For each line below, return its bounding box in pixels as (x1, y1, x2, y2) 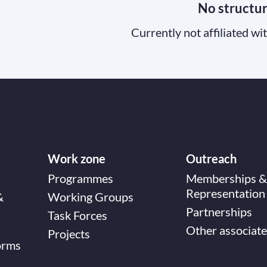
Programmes (48, 171, 113, 185)
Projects (48, 226, 90, 241)
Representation (186, 186, 265, 200)
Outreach (186, 151, 237, 166)
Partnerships (186, 204, 252, 219)
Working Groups (48, 190, 133, 204)
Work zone (48, 151, 105, 166)
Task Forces (48, 208, 107, 222)
